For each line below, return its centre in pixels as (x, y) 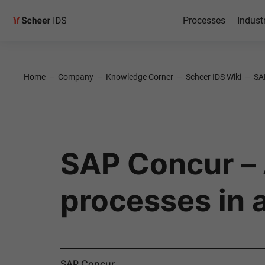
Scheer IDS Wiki (214, 77)
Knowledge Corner (140, 77)
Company (76, 77)
